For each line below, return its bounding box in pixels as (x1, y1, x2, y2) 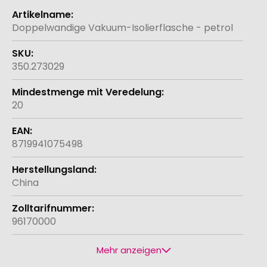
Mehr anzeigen (96, 244, 162, 257)
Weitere (11, 1, 49, 15)
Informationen (11, 14, 79, 29)
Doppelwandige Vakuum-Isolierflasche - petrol (12, 21, 233, 35)
